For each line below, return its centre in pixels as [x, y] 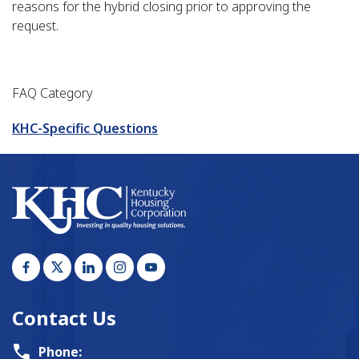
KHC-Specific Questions [85, 128]
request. [35, 25]
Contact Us [64, 317]
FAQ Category [52, 93]
